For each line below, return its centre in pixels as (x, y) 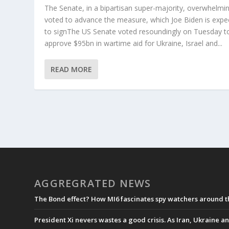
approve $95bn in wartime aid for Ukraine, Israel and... (134, 43)
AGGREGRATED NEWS (93, 183)
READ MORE (72, 69)
